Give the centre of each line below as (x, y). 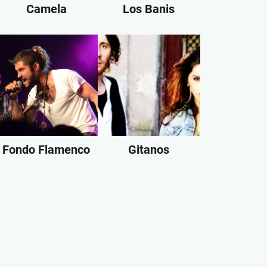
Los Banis (149, 9)
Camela (46, 9)
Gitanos (149, 150)
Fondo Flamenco (46, 150)
